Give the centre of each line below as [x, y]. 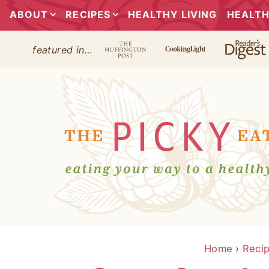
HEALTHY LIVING [172, 14]
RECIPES [88, 14]
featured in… [62, 50]
